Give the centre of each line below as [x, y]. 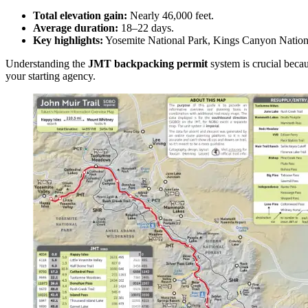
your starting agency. [51, 76]
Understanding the [47, 64]
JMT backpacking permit [148, 64]
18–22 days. [146, 28]
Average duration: [76, 28]
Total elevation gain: [80, 16]
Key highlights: [68, 41]
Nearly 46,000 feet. [170, 16]
